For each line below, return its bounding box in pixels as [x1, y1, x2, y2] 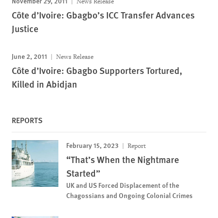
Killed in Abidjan [12, 77, 77, 91]
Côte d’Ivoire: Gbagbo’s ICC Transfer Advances [12, 8, 195, 21]
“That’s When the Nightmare [66, 153, 179, 166]
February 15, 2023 [66, 140, 119, 150]
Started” [66, 166, 100, 180]
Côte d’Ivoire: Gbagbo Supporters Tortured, [12, 64, 182, 77]
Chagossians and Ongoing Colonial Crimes [66, 190, 193, 200]
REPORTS [12, 114, 43, 126]
